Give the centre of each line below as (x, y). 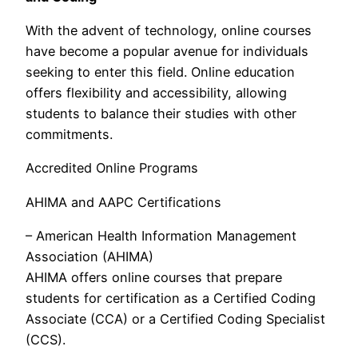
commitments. (69, 134)
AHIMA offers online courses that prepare (154, 277)
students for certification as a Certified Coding (171, 298)
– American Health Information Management (161, 235)
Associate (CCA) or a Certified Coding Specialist (175, 318)
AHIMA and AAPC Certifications (123, 202)
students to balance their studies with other (161, 113)
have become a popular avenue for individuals (167, 51)
